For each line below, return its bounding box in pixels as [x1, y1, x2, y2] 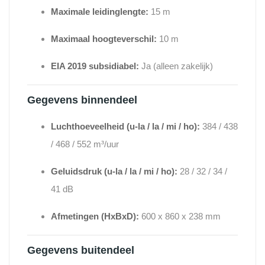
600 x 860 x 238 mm [139, 211, 221, 222]
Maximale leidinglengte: [51, 7, 148, 17]
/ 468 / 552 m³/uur [51, 139, 119, 150]
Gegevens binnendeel [27, 94, 137, 106]
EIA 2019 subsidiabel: [51, 61, 139, 72]
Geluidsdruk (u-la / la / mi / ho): [51, 166, 177, 177]
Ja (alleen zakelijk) [139, 61, 213, 72]
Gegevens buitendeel [27, 244, 134, 257]
